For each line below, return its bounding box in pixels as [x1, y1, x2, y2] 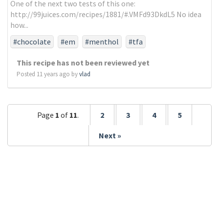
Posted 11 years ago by [17, 70, 79, 78]
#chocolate [13, 37, 51, 46]
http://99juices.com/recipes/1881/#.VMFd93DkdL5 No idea [10, 9, 201, 19]
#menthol [85, 37, 119, 46]
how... [10, 20, 28, 30]
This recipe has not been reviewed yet [17, 58, 150, 67]
